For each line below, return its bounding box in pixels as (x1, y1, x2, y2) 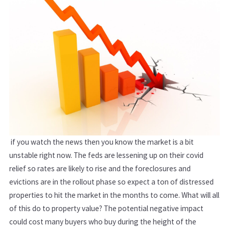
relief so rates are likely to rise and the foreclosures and (9, 164, 191, 174)
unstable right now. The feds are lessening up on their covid (9, 150, 203, 161)
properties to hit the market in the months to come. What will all (9, 190, 219, 200)
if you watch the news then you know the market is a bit (9, 137, 194, 147)
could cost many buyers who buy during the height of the (9, 217, 196, 227)
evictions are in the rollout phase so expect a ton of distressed (9, 177, 214, 187)
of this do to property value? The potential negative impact (9, 203, 203, 214)
